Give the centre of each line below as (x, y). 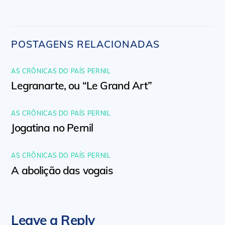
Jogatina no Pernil (52, 128)
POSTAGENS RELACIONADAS (85, 44)
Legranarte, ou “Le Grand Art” (81, 85)
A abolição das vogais (62, 170)
